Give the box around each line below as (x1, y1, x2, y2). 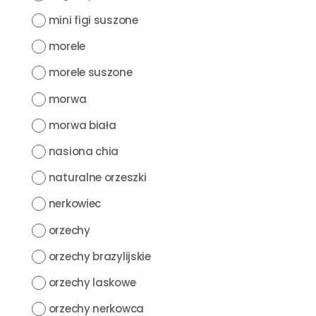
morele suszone (48, 65, 133, 80)
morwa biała (48, 117, 116, 133)
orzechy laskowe (48, 274, 136, 290)
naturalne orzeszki (48, 170, 147, 186)
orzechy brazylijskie (48, 248, 151, 264)
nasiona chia (48, 143, 119, 159)
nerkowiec (48, 196, 102, 212)
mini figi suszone (48, 13, 138, 28)
